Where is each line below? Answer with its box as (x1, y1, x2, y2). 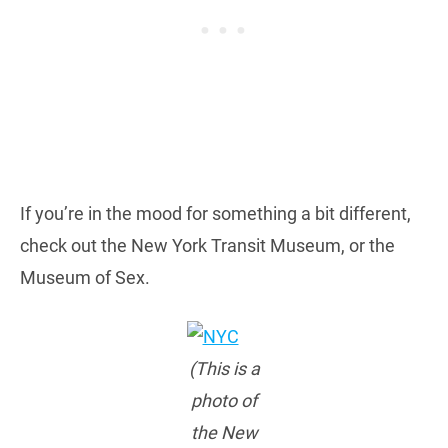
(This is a (188, 358, 260, 380)
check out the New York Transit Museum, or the (20, 235, 395, 257)
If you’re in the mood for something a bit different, (20, 203, 411, 225)
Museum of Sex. (20, 267, 150, 289)
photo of (191, 390, 257, 412)
